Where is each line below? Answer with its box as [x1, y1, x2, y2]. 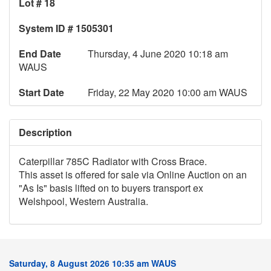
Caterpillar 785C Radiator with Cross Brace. [19, 154, 207, 169]
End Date [19, 47, 61, 61]
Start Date [19, 85, 64, 100]
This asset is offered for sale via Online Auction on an [19, 168, 247, 182]
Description [19, 125, 72, 140]
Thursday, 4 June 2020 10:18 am [88, 47, 228, 61]
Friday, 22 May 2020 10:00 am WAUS [88, 85, 247, 100]
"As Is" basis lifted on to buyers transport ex [19, 181, 203, 195]
